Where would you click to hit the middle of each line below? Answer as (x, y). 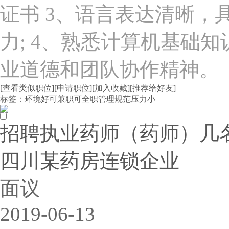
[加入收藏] (111, 88)
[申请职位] (73, 88)
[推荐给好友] (153, 88)
